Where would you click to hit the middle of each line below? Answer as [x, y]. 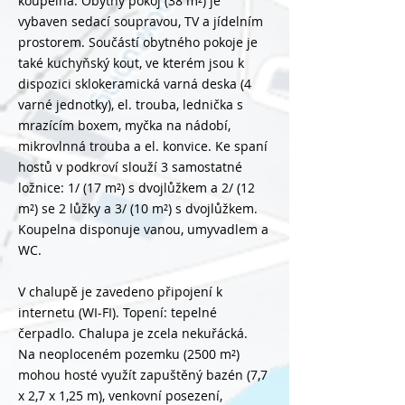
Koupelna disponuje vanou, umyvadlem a [143, 229]
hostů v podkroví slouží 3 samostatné [130, 167]
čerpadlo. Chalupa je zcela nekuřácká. [133, 333]
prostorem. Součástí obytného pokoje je [138, 42]
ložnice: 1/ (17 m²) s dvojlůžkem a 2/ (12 [137, 188]
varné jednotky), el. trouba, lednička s [131, 104]
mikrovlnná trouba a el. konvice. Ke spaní [143, 146]
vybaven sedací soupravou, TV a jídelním [141, 21]
